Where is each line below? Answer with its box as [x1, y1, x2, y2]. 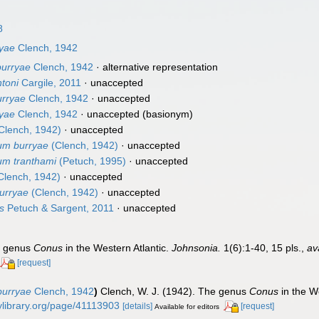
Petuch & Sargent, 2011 [4, 202, 115, 214]
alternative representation [103, 61, 219, 73]
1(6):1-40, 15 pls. [221, 242, 302, 253]
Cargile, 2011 [19, 77, 82, 88]
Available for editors [155, 302, 220, 310]
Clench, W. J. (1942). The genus [100, 285, 250, 297]
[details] [122, 300, 153, 311]
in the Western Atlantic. [63, 242, 172, 253]
